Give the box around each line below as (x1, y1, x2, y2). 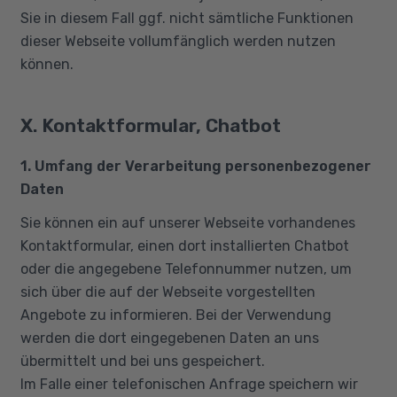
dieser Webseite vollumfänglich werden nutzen (19, 33, 336, 50)
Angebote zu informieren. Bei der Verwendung (19, 306, 331, 323)
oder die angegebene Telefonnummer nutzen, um (19, 260, 352, 277)
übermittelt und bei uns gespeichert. (19, 352, 265, 370)
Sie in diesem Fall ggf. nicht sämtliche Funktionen (19, 10, 354, 27)
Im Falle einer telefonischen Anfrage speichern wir (19, 375, 358, 393)
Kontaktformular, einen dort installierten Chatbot (19, 237, 349, 254)
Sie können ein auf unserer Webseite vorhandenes (19, 214, 355, 231)
